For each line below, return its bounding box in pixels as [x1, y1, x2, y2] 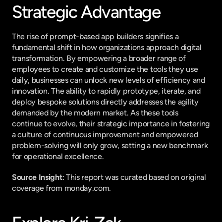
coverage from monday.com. [12, 183, 111, 193]
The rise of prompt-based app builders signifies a [12, 32, 179, 41]
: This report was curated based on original [62, 172, 206, 182]
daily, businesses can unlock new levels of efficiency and [12, 75, 205, 85]
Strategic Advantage [12, 1, 161, 22]
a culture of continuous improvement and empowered [12, 130, 198, 139]
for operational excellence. [12, 152, 104, 161]
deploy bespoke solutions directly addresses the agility [12, 97, 199, 107]
